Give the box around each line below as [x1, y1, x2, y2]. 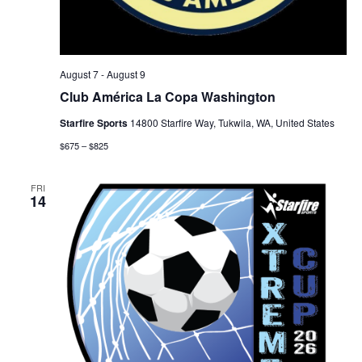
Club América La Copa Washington [59, 86, 276, 106]
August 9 [106, 66, 145, 81]
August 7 [59, 66, 99, 81]
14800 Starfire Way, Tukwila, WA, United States [129, 115, 335, 129]
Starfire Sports [59, 115, 130, 130]
